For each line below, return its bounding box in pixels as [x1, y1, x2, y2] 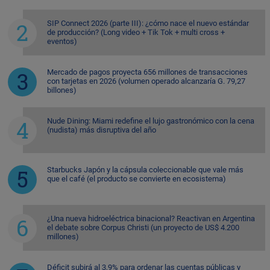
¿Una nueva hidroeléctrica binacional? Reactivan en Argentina [47, 213, 255, 223]
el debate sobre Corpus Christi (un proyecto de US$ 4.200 [47, 222, 239, 232]
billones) [47, 85, 77, 95]
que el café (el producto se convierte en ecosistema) [47, 174, 226, 183]
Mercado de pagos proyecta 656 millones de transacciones [47, 67, 248, 77]
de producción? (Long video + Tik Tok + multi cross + [47, 27, 225, 37]
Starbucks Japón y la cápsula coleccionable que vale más [47, 165, 243, 174]
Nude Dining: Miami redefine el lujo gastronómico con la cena [47, 116, 254, 125]
